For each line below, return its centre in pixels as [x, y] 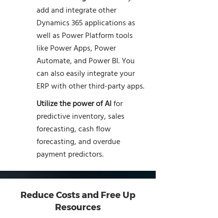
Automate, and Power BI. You [86, 61]
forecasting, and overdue [78, 142]
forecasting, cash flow [74, 129]
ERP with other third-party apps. [91, 87]
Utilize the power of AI [75, 104]
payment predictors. [70, 155]
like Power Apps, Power [76, 49]
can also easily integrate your [86, 74]
